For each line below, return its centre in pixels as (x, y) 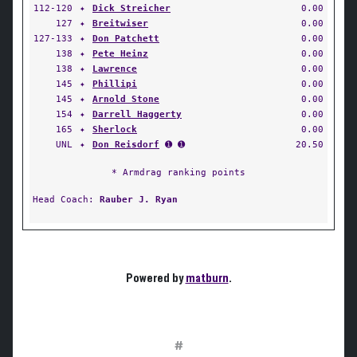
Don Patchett (126, 38)
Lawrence (115, 69)
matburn (207, 278)
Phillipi (115, 84)
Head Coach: (66, 199)
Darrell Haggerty (137, 114)
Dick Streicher (131, 8)
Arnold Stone (126, 99)
